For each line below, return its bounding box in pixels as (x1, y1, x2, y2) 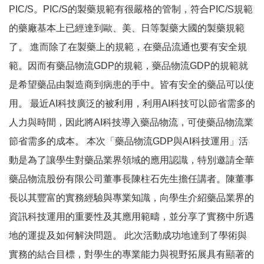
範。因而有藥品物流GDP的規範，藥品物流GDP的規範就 (9, 61, 248, 71)
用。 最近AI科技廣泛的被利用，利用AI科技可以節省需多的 (9, 98, 255, 108)
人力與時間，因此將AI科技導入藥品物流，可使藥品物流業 (9, 117, 253, 127)
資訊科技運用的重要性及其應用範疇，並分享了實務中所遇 (9, 212, 254, 222)
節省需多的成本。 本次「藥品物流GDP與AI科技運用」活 (9, 136, 248, 146)
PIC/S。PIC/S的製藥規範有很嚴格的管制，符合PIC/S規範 (9, 4, 253, 14)
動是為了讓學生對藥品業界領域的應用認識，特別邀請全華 (9, 155, 254, 165)
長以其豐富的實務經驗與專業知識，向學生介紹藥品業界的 (9, 193, 254, 203)
